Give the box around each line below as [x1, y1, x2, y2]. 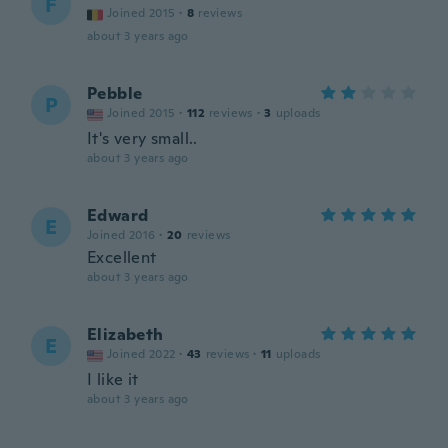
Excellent [87, 247, 157, 268]
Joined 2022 [107, 346, 176, 362]
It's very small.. [87, 128, 198, 149]
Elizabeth [87, 324, 164, 345]
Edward [87, 205, 149, 226]
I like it [87, 369, 139, 390]
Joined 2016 [87, 227, 156, 243]
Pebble [87, 83, 143, 104]
